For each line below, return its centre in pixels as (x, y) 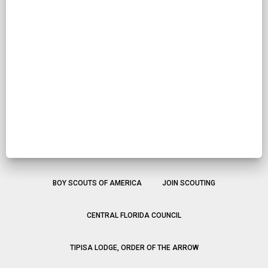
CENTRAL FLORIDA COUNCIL (134, 216)
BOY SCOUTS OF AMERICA (97, 183)
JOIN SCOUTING (189, 183)
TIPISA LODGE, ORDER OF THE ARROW (134, 248)
